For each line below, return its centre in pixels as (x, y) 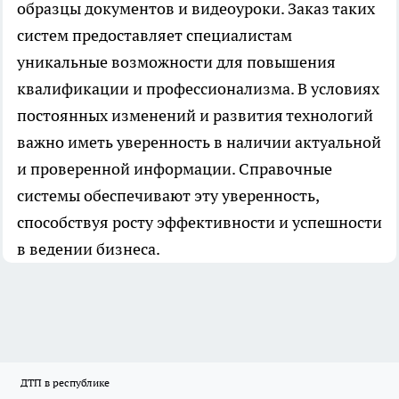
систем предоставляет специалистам (155, 35)
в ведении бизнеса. (89, 248)
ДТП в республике (65, 383)
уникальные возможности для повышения (176, 61)
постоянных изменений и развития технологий (195, 115)
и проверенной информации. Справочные (175, 168)
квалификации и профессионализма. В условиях (198, 88)
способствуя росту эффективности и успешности (199, 222)
